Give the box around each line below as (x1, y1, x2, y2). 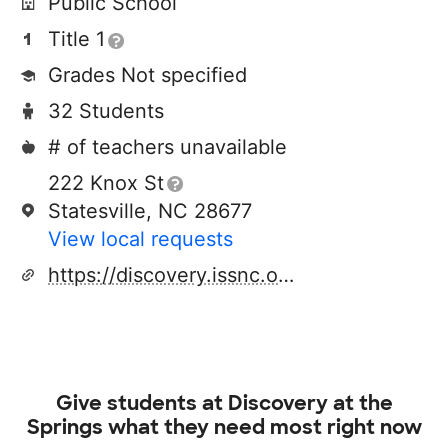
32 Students (48, 99, 164, 123)
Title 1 (48, 27, 105, 51)
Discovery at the (227, 390, 393, 416)
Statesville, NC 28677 (48, 199, 252, 223)
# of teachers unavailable (48, 135, 287, 159)
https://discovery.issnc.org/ (278, 263, 294, 287)
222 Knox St (48, 171, 164, 195)
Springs (26, 414, 103, 440)
